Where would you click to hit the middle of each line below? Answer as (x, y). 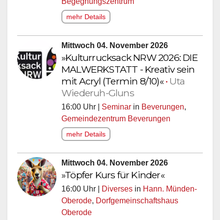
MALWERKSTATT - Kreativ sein (128, 67)
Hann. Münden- (170, 186)
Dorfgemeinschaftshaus (137, 198)
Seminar (116, 104)
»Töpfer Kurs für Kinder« (113, 172)
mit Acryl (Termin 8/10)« (113, 78)
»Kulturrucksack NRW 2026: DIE (130, 55)
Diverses (117, 186)
